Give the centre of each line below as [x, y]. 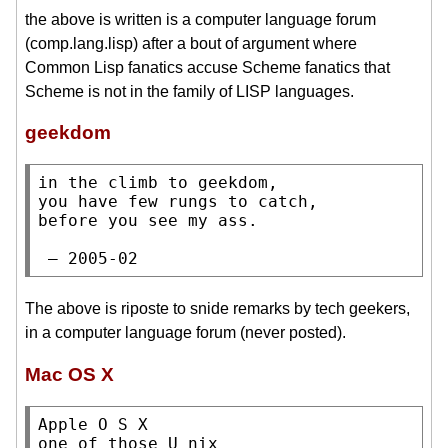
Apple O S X [93, 424]
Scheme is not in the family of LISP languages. [189, 91]
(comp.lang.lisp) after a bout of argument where [191, 43]
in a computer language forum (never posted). [185, 333]
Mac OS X [69, 374]
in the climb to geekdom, [158, 183]
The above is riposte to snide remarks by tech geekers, [217, 309]
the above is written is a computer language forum [200, 19]
